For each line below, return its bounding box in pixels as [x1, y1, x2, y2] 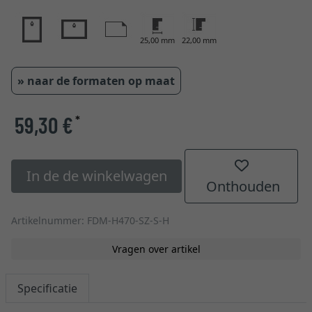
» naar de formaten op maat [17, 73, 175, 88]
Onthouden [203, 177, 281, 196]
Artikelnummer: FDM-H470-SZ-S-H [11, 214, 169, 227]
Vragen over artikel [111, 242, 201, 256]
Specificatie [17, 281, 77, 296]
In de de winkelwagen [26, 166, 167, 185]
